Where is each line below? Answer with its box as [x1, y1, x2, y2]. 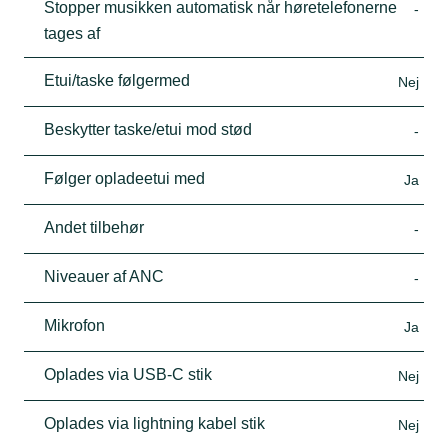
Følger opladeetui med [44, 170, 205, 188]
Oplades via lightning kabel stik [44, 415, 265, 433]
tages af [44, 25, 100, 43]
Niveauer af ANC [44, 268, 164, 286]
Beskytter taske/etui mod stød [44, 121, 252, 139]
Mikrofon [44, 317, 105, 335]
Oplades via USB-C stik [44, 366, 212, 384]
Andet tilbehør [44, 219, 144, 237]
